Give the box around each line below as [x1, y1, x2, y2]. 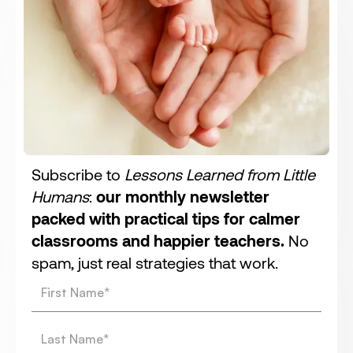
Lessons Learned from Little [124, 164, 315, 184]
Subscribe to [32, 164, 124, 184]
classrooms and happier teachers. [32, 230, 284, 250]
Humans [32, 186, 89, 206]
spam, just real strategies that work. [32, 252, 278, 272]
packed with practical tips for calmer [32, 208, 300, 228]
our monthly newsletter [96, 186, 269, 206]
